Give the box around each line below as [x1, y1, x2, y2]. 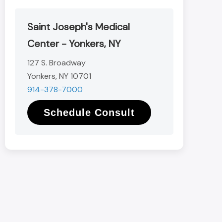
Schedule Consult [44, 107, 135, 118]
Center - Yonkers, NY [27, 37, 121, 50]
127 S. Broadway [27, 57, 86, 68]
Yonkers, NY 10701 [27, 71, 91, 81]
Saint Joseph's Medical [27, 20, 130, 33]
